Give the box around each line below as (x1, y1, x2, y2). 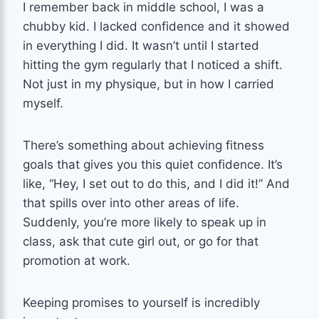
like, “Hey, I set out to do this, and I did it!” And (23, 176, 290, 191)
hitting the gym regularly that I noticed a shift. (23, 57, 283, 72)
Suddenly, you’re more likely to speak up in (23, 214, 266, 229)
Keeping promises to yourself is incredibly (23, 295, 260, 310)
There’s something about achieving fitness (23, 137, 264, 152)
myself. (23, 95, 63, 110)
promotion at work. (23, 253, 130, 268)
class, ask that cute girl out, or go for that (23, 234, 258, 249)
